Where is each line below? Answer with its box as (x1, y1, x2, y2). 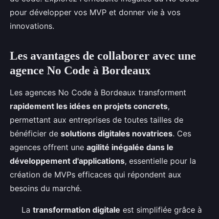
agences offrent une (10, 142, 87, 152)
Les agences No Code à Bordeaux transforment (10, 88, 186, 97)
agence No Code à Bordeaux (10, 64, 151, 77)
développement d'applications (10, 156, 125, 166)
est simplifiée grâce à (120, 205, 202, 215)
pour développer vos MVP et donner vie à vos (10, 7, 180, 17)
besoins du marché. (10, 183, 82, 193)
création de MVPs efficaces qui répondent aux (10, 170, 181, 179)
